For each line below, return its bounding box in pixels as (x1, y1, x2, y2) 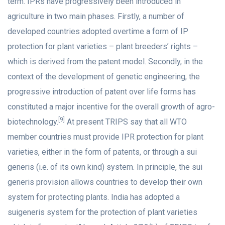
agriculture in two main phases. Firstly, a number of (8, 12, 184, 22)
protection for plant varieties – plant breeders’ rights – (8, 42, 198, 52)
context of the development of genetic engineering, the (8, 72, 200, 82)
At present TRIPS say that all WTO (65, 117, 187, 127)
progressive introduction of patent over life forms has (8, 87, 196, 97)
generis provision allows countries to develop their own (8, 177, 202, 187)
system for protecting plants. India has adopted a (8, 192, 180, 202)
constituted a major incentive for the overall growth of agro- (8, 102, 215, 112)
